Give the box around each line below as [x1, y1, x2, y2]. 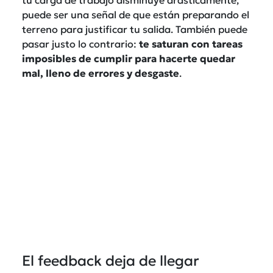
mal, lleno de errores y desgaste [22, 66, 179, 79]
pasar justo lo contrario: [22, 37, 136, 50]
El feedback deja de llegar [22, 251, 199, 269]
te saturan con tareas [136, 37, 243, 50]
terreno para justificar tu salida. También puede [22, 23, 247, 35]
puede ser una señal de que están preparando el [22, 8, 249, 21]
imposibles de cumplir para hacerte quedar [22, 52, 235, 65]
